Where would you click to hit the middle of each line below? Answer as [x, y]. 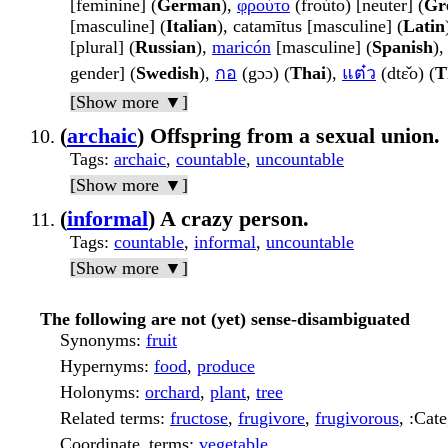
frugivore [271, 418]
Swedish [167, 73]
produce [226, 366]
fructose [199, 418]
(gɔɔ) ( [263, 73]
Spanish [402, 47]
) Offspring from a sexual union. [288, 136]
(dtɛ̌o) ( [405, 73]
